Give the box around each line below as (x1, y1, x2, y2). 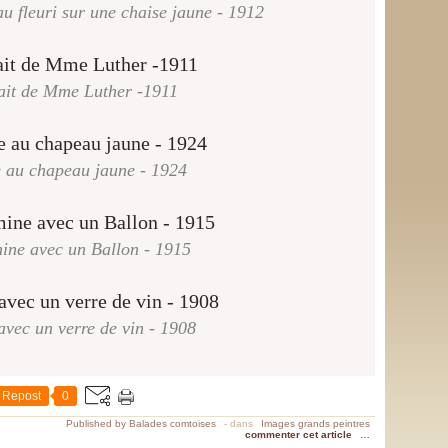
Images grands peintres (261, 418, 370, 429)
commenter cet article (245, 429, 355, 440)
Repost (2, 389, 41, 403)
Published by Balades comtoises (66, 418, 216, 429)
